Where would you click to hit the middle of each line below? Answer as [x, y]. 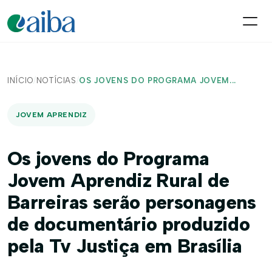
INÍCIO [20, 80]
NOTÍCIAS [56, 80]
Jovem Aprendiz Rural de [118, 180]
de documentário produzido [128, 224]
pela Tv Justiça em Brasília [125, 246]
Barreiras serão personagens [132, 202]
